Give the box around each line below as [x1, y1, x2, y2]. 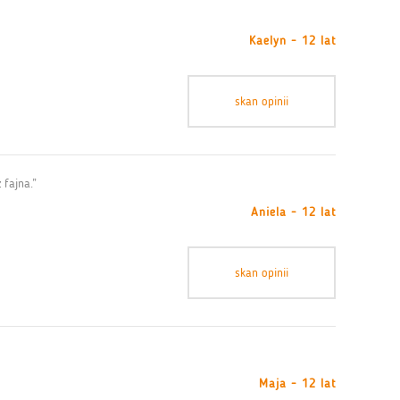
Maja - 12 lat [259, 376, 336, 391]
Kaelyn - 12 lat [249, 33, 336, 48]
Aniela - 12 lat [251, 204, 336, 220]
